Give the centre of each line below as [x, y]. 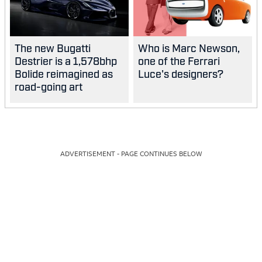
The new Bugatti [53, 48]
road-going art [49, 86]
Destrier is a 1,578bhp [66, 61]
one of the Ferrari [179, 61]
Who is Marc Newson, [189, 48]
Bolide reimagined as [64, 73]
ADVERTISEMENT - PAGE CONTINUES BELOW [131, 154]
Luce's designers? [181, 73]
